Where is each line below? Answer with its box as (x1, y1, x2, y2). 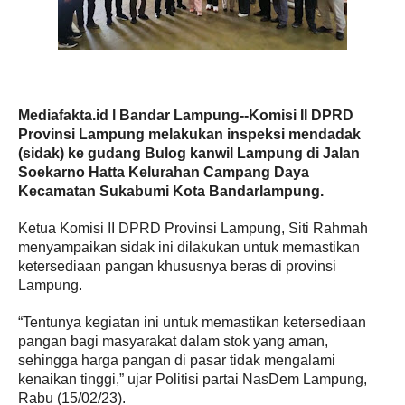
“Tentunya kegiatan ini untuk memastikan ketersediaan (18, 315, 366, 330)
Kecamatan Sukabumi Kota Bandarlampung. (18, 184, 324, 199)
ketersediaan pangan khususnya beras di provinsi (18, 259, 336, 274)
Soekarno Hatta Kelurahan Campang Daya (18, 165, 309, 180)
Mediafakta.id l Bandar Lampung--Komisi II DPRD (18, 108, 353, 123)
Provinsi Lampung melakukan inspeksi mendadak (18, 127, 361, 142)
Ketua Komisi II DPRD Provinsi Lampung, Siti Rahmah (18, 221, 368, 236)
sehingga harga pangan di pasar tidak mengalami (18, 353, 335, 368)
